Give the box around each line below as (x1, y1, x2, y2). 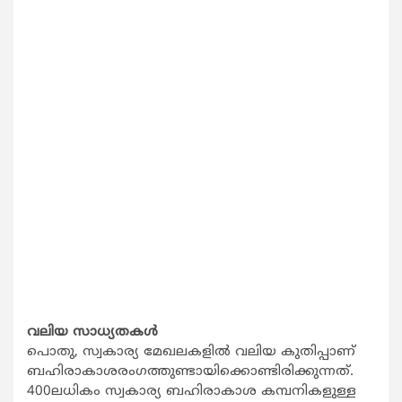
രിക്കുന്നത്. (281, 363, 354, 381)
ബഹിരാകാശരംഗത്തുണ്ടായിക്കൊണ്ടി (27, 363, 281, 381)
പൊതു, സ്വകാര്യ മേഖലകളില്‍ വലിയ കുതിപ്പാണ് (27, 344, 355, 362)
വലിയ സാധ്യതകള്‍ (27, 324, 158, 342)
